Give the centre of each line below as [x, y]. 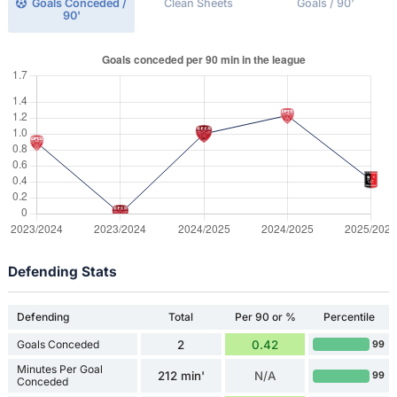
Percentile [349, 317]
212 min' [181, 376]
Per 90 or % [265, 317]
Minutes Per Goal [59, 370]
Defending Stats [62, 271]
